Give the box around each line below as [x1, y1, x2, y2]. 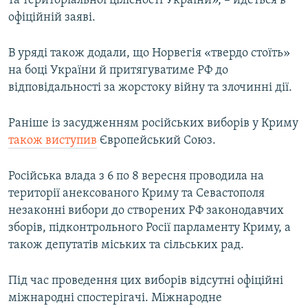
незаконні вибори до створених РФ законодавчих [8, 204, 284, 218]
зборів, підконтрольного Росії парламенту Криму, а [8, 221, 291, 235]
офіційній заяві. [8, 11, 96, 25]
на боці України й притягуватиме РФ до [8, 64, 228, 78]
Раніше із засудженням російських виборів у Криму [8, 117, 298, 131]
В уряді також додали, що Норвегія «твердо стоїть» [8, 47, 290, 60]
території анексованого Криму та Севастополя [8, 187, 265, 201]
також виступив [8, 134, 97, 148]
